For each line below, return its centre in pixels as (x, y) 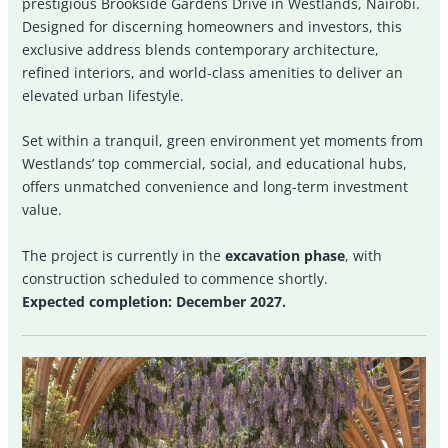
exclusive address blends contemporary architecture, (201, 50)
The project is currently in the (124, 255)
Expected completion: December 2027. (154, 301)
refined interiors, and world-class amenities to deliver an (213, 73)
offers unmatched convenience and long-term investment (215, 187)
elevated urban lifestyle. (103, 96)
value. (42, 210)
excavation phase (285, 255)
